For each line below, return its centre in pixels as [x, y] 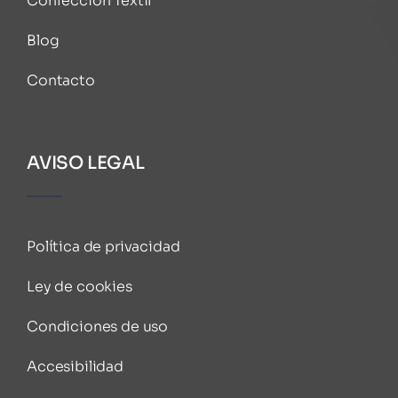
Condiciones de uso [97, 326]
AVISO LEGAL [85, 163]
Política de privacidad [103, 247]
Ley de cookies [79, 287]
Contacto [60, 80]
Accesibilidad [75, 366]
